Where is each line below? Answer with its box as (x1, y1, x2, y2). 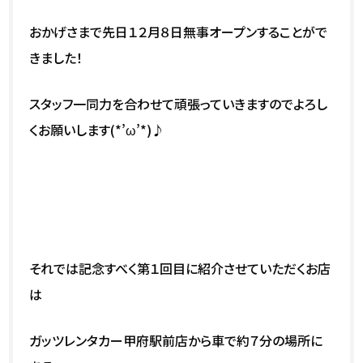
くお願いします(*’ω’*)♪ (29, 119, 165, 139)
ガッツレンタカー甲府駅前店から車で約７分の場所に (29, 330, 323, 350)
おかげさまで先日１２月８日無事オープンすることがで (29, 21, 328, 41)
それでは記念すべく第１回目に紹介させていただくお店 (29, 258, 331, 278)
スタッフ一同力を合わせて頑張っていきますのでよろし (29, 93, 328, 113)
